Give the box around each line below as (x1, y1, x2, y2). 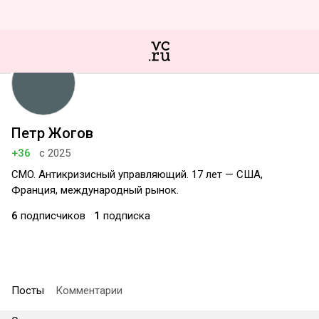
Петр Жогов (11, 125, 93, 142)
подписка (100, 209, 150, 222)
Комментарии (56, 284, 122, 297)
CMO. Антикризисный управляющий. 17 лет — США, (11, 168, 263, 181)
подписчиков (18, 209, 85, 222)
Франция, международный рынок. (11, 184, 179, 197)
